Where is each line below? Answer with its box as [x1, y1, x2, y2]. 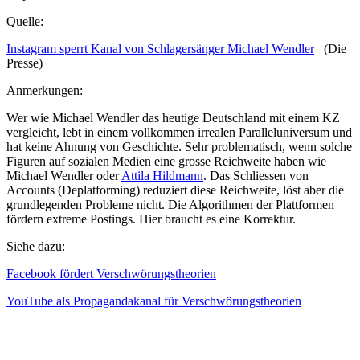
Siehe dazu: [6, 239, 65, 254]
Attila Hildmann [121, 169, 203, 183]
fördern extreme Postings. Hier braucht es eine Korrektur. [6, 212, 296, 227]
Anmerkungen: [6, 84, 83, 98]
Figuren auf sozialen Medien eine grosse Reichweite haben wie [6, 154, 326, 169]
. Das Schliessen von [203, 169, 309, 183]
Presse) [6, 56, 43, 71]
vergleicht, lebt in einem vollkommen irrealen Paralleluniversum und [6, 125, 352, 140]
